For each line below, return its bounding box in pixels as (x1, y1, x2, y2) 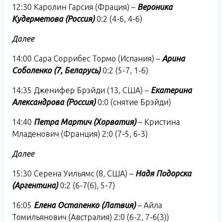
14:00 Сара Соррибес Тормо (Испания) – (12, 54, 162, 63)
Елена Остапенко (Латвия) (34, 200, 136, 210)
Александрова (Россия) (12, 97, 96, 107)
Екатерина (151, 85, 192, 95)
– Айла (138, 200, 162, 210)
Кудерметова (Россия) (12, 14, 95, 23)
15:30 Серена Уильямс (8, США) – (12, 168, 135, 178)
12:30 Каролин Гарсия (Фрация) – (12, 2, 137, 11)
